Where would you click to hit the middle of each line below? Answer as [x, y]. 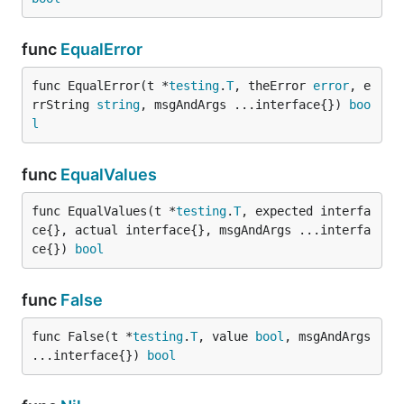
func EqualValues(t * [104, 211]
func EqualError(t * [100, 86]
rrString [64, 105]
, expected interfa [306, 211]
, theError [273, 86]
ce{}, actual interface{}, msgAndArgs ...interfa [201, 230]
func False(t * [82, 336]
